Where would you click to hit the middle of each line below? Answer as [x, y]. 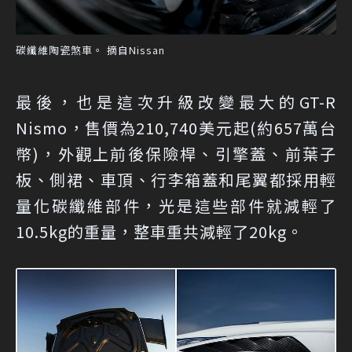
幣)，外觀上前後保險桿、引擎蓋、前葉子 [176, 153]
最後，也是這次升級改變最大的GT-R [176, 101]
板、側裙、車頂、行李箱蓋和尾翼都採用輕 [176, 179]
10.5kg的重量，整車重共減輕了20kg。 [159, 231]
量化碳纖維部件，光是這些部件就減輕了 [176, 205]
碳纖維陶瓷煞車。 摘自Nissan [90, 49]
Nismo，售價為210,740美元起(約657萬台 [176, 127]
